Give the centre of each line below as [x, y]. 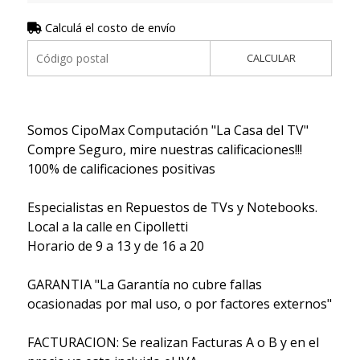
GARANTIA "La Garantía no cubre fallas [144, 284]
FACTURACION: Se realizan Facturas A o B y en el [173, 342]
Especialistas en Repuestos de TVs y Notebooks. [172, 207]
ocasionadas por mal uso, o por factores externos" [179, 303]
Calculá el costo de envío [108, 27]
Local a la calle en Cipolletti [107, 226]
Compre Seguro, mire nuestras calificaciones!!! [164, 149]
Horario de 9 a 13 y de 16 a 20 [115, 245]
